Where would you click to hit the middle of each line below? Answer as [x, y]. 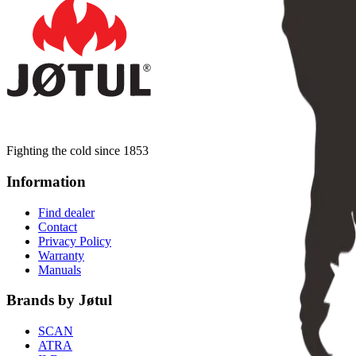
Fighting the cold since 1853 [77, 151]
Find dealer [66, 212]
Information [46, 181]
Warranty [61, 255]
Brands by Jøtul [59, 300]
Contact [58, 226]
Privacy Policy [75, 241]
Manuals [60, 269]
